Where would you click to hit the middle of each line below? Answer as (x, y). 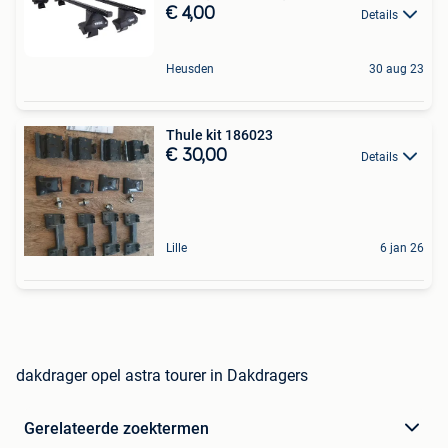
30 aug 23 (396, 68)
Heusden (190, 68)
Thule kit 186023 (219, 134)
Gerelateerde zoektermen (116, 428)
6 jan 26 (402, 247)
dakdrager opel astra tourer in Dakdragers (162, 375)
